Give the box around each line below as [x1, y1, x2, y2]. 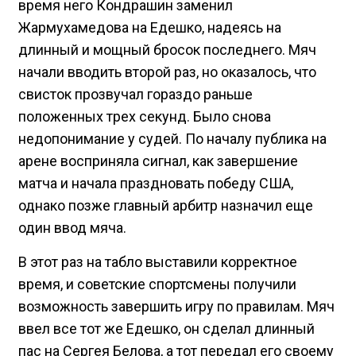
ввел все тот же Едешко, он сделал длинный [18, 320, 315, 338]
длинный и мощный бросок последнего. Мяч [18, 41, 316, 59]
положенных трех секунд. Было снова [18, 108, 271, 126]
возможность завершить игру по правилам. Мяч [18, 298, 335, 315]
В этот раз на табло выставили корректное [18, 253, 297, 271]
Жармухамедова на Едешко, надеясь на [18, 19, 281, 37]
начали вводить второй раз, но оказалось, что [18, 64, 316, 81]
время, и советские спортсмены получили [18, 276, 296, 293]
